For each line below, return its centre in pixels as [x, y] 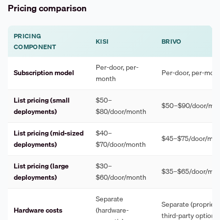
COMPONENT [35, 46]
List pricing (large [41, 166]
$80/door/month [121, 111]
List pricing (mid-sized [49, 133]
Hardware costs [38, 210]
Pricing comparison [47, 8]
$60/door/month [121, 177]
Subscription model [44, 72]
